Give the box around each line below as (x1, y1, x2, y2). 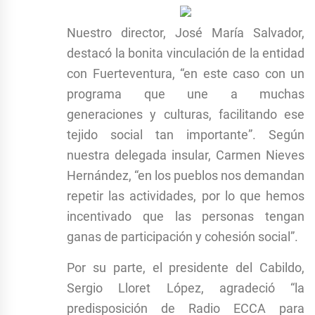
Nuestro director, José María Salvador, (67, 25, 304, 40)
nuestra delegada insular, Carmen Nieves (67, 147, 304, 162)
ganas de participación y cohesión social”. (67, 229, 298, 244)
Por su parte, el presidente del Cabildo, (67, 259, 304, 275)
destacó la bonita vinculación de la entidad (67, 45, 304, 60)
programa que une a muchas (67, 86, 304, 101)
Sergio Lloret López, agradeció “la (67, 280, 304, 295)
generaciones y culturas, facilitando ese (67, 106, 304, 122)
